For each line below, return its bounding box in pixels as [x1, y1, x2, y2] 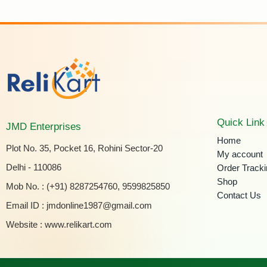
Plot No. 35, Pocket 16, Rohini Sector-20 [6, 144, 163, 154]
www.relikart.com [45, 220, 112, 230]
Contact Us [217, 191, 262, 201]
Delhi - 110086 [6, 163, 61, 173]
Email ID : [6, 201, 46, 211]
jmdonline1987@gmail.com [46, 201, 152, 211]
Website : [6, 220, 45, 230]
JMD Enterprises [6, 120, 81, 132]
